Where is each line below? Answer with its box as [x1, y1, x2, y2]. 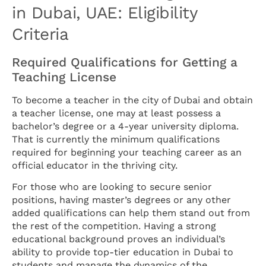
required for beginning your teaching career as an [12, 146, 242, 158]
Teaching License [12, 69, 116, 84]
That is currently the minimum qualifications [12, 133, 220, 145]
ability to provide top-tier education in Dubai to [12, 246, 233, 258]
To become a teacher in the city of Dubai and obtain [12, 94, 253, 106]
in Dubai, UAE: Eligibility [12, 2, 197, 23]
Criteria [12, 24, 68, 44]
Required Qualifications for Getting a [12, 54, 237, 69]
